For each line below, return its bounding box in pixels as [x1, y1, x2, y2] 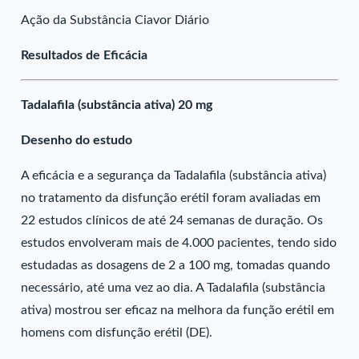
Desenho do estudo [21, 134, 133, 147]
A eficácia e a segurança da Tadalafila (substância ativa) [21, 169, 327, 182]
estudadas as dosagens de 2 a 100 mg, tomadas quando [21, 259, 331, 272]
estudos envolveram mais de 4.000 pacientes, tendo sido [21, 236, 337, 249]
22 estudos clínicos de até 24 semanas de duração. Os [21, 214, 324, 227]
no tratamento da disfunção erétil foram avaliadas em [21, 192, 321, 204]
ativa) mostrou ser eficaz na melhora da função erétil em [21, 304, 335, 317]
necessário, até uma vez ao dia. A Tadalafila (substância [21, 281, 326, 294]
